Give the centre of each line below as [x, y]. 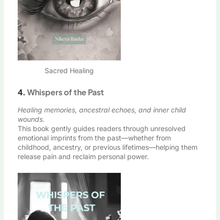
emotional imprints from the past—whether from [94, 137]
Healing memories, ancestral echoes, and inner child [102, 110]
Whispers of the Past [65, 92]
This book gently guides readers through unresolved [101, 128]
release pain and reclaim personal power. [83, 156]
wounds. [31, 119]
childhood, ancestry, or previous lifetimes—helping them [107, 147]
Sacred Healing [69, 70]
